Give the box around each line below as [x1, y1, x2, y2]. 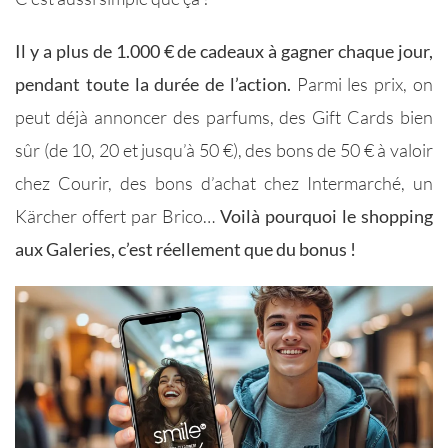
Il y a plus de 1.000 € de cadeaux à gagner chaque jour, [15, 39, 433, 62]
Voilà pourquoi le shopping [220, 204, 433, 227]
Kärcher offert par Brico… [15, 204, 220, 227]
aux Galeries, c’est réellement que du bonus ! [15, 237, 356, 260]
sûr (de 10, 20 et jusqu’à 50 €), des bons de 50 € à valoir [15, 138, 433, 161]
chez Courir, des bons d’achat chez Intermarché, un [15, 171, 433, 194]
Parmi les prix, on [290, 72, 434, 95]
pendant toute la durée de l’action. [15, 72, 291, 95]
